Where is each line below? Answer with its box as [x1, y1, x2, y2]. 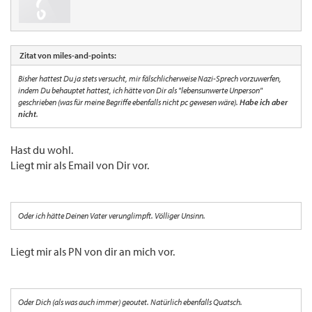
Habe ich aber [240, 97, 288, 108]
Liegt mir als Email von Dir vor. [10, 158, 149, 173]
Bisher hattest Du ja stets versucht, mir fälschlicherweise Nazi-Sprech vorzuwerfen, [18, 73, 281, 84]
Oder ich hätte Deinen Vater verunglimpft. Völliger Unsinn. [18, 210, 205, 221]
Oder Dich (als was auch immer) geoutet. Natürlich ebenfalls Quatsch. [18, 297, 242, 308]
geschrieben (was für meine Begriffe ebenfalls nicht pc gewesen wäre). [18, 97, 240, 108]
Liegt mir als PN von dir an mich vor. [10, 244, 175, 259]
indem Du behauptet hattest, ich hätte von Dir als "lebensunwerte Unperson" [18, 85, 263, 96]
